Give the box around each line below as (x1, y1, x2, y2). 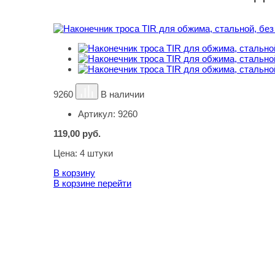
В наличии (101, 89, 145, 99)
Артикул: (78, 109, 118, 119)
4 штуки (80, 148, 113, 158)
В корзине (53, 178, 98, 188)
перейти (98, 178, 131, 188)
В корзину (53, 168, 95, 178)
